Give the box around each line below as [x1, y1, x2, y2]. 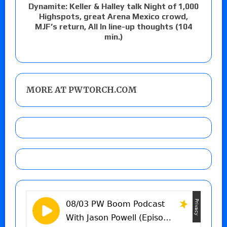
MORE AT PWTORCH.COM [26, 84, 137, 95]
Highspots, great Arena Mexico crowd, [39, 11, 188, 21]
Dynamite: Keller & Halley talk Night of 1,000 [28, 1, 199, 11]
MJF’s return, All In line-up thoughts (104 [35, 21, 192, 31]
